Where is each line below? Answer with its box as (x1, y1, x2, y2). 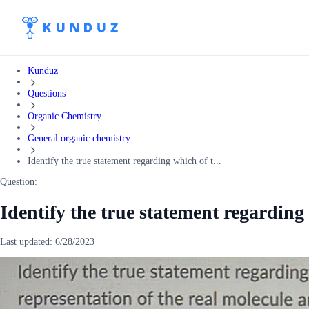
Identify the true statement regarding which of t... (28, 156, 221, 167)
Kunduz (28, 66, 58, 76)
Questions (28, 88, 66, 99)
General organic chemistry (28, 133, 130, 144)
